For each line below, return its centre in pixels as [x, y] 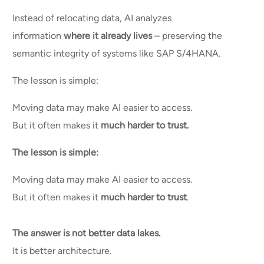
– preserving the [187, 35]
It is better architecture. [63, 250]
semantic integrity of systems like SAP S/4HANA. [118, 53]
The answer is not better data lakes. [87, 233]
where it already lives [108, 35]
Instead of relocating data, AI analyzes [92, 18]
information [38, 35]
